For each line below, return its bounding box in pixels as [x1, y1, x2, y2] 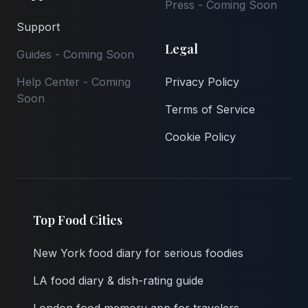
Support [16, 20, 60, 34]
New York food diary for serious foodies [33, 246, 243, 261]
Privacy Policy [165, 75, 239, 89]
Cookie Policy [165, 130, 236, 144]
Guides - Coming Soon [16, 47, 134, 62]
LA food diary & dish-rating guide [33, 274, 203, 288]
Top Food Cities [33, 212, 122, 229]
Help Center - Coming [16, 75, 131, 89]
